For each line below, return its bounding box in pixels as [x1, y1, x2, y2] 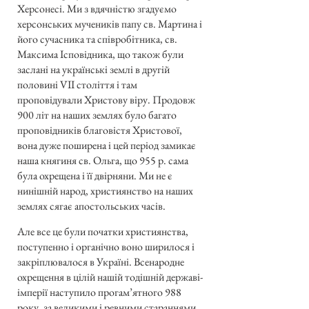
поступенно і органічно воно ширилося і [17, 239, 195, 254]
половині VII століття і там [17, 77, 137, 92]
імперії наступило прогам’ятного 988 [17, 284, 181, 299]
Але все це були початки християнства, [17, 223, 188, 239]
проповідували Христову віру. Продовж [17, 92, 195, 108]
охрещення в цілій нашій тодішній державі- [17, 269, 203, 284]
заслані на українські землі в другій [17, 62, 170, 77]
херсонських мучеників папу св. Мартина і [17, 17, 202, 32]
